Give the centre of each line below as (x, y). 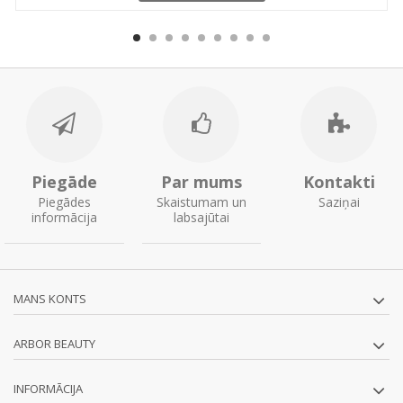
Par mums (201, 181)
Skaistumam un (201, 201)
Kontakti (339, 181)
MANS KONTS (50, 298)
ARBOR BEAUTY (54, 343)
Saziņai (339, 201)
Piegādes (64, 201)
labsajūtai (201, 217)
